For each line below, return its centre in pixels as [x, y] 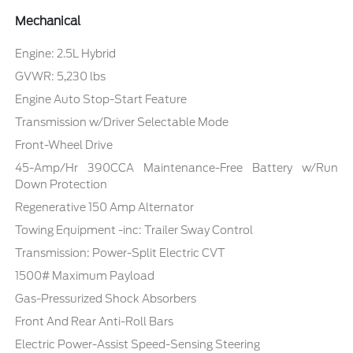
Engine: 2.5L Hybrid [66, 54]
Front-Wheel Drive [64, 145]
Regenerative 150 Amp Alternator [105, 208]
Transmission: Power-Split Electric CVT [121, 253]
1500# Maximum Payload [85, 276]
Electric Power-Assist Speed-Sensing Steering [138, 345]
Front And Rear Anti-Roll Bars [95, 322]
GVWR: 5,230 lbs [61, 77]
